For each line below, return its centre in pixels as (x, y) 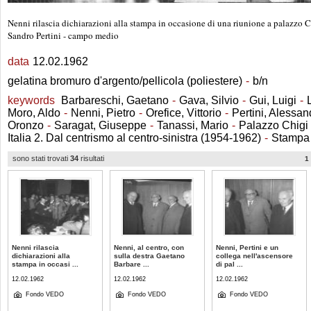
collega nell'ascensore (254, 256)
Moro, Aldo (34, 113)
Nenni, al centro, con (149, 247)
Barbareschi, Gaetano (115, 100)
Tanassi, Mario (193, 125)
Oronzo (26, 125)
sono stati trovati (41, 158)
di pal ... (229, 264)
